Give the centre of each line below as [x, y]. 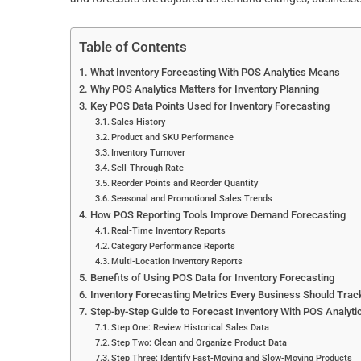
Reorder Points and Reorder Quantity [185, 183]
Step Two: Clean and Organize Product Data [199, 342]
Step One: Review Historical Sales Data [191, 327]
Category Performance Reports [174, 246]
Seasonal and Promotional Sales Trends [192, 198]
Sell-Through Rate [148, 168]
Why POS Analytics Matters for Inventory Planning [204, 89]
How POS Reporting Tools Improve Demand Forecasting [218, 215]
